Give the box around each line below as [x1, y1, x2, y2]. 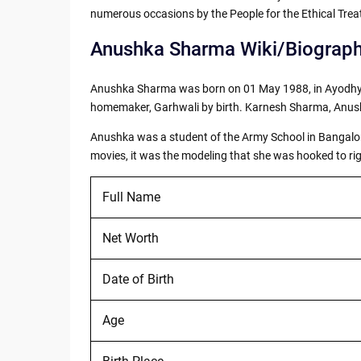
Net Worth [102, 230, 159, 246]
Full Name [102, 189, 160, 205]
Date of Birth [102, 271, 174, 287]
